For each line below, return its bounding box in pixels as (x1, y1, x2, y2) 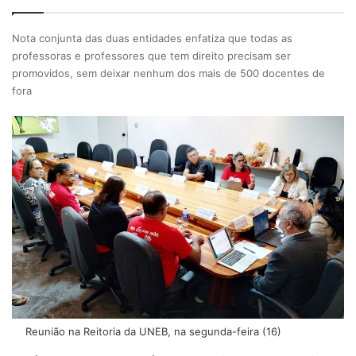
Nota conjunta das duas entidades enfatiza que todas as (12, 32, 292, 45)
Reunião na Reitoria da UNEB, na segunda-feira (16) (22, 324, 281, 338)
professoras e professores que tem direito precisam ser (12, 49, 291, 63)
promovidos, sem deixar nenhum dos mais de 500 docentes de (12, 67, 325, 80)
